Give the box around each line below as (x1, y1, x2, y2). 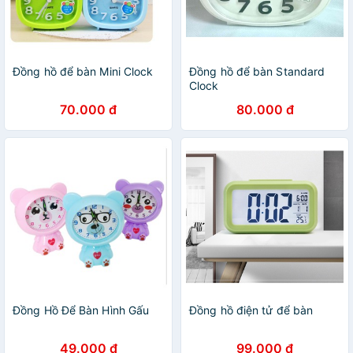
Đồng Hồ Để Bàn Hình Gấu (13, 303, 150, 317)
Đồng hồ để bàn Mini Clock (13, 65, 154, 78)
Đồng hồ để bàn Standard (189, 65, 325, 78)
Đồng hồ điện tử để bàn (189, 303, 314, 317)
